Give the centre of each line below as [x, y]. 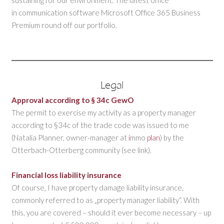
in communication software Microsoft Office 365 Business [106, 12]
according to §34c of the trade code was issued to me [100, 125]
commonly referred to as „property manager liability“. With [105, 200]
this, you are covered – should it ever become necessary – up [111, 212]
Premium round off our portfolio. [64, 25]
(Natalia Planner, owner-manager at [70, 137]
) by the [172, 137]
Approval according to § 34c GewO [72, 100]
